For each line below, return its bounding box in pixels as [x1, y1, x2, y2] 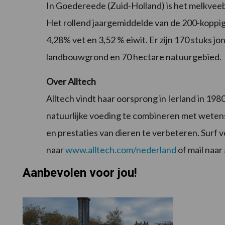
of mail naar [176, 144, 224, 156]
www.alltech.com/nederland [65, 144, 176, 156]
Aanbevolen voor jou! [22, 166, 137, 180]
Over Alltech [46, 76, 96, 87]
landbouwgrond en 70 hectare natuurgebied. [46, 51, 221, 63]
